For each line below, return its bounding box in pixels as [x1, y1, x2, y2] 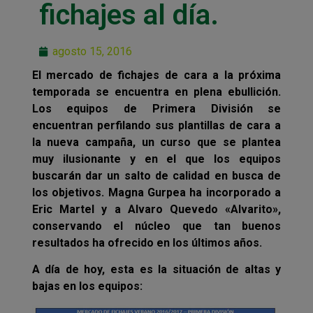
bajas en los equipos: [31, 279, 143, 293]
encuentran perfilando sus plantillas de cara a [31, 118, 282, 132]
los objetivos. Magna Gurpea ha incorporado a [31, 185, 282, 199]
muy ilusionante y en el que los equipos [31, 152, 282, 166]
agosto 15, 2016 [52, 44, 132, 58]
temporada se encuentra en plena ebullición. [31, 85, 282, 99]
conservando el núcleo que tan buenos [31, 219, 282, 233]
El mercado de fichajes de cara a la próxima [31, 68, 282, 82]
